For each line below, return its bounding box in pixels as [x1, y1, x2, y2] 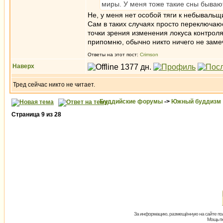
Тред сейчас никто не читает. [13, 81, 95, 88]
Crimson [140, 52, 158, 57]
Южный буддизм [171, 98, 221, 105]
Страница [11, 111, 41, 118]
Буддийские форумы [100, 98, 163, 105]
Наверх [12, 63, 34, 70]
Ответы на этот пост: [88, 52, 140, 57]
